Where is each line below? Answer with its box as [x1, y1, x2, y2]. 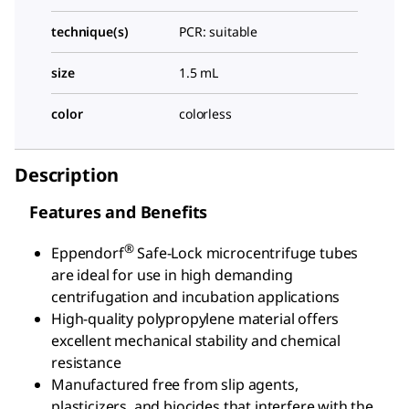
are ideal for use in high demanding [51, 265, 293, 286]
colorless [179, 104, 232, 122]
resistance [51, 352, 121, 373]
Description [15, 162, 120, 187]
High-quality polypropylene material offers [51, 309, 340, 330]
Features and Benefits [29, 200, 208, 223]
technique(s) [51, 22, 129, 40]
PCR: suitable [179, 22, 258, 40]
